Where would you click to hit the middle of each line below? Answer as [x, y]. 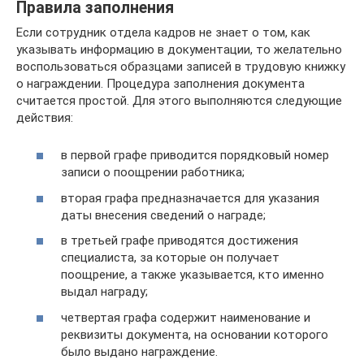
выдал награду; [104, 292]
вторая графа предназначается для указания [190, 198]
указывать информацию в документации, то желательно [179, 49]
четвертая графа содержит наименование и [186, 317]
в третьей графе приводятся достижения [180, 240]
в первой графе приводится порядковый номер [195, 155]
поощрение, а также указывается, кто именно [193, 275]
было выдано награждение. [139, 351]
